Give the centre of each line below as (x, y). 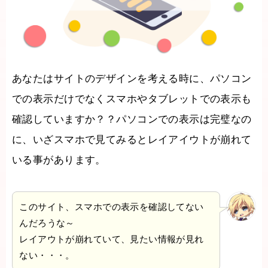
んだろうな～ (47, 223)
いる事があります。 (59, 160)
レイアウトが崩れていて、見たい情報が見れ (112, 239)
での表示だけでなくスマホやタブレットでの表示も (132, 99)
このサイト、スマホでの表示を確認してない (112, 207)
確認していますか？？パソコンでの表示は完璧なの (132, 119)
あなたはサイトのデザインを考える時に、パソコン (132, 78)
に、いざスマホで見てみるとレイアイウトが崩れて (132, 139)
